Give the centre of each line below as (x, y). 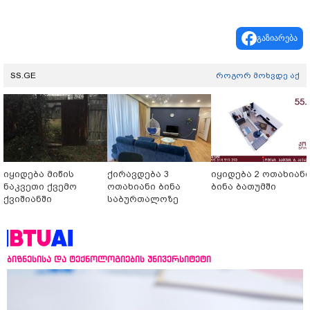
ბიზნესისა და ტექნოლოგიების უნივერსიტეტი (109, 259)
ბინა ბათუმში (244, 187)
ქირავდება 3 (138, 174)
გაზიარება (277, 38)
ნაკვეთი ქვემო (40, 187)
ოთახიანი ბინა (144, 187)
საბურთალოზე (143, 199)
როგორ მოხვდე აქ (258, 76)
